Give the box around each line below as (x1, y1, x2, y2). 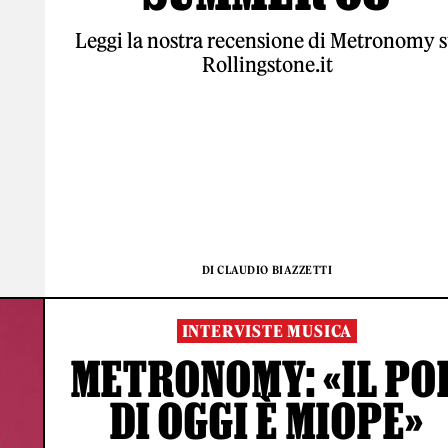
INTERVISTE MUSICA (181, 321, 353, 341)
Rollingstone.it (201, 52, 333, 77)
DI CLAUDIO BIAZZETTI (201, 263, 333, 277)
